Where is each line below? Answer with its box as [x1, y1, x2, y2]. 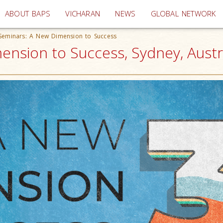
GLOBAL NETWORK [150, 8, 216, 19]
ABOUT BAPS [5, 8, 51, 19]
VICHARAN [65, 8, 101, 19]
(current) [100, 8, 130, 18]
